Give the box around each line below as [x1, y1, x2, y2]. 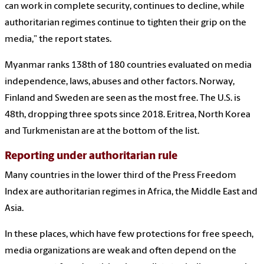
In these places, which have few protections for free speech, [5, 229, 253, 239]
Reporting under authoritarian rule [5, 150, 177, 162]
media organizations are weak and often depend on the [5, 246, 236, 256]
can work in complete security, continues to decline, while [5, 1, 245, 11]
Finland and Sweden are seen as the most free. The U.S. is [5, 93, 240, 103]
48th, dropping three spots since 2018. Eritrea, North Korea [5, 110, 250, 120]
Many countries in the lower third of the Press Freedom [5, 170, 236, 180]
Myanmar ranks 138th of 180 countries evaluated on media [5, 60, 252, 70]
